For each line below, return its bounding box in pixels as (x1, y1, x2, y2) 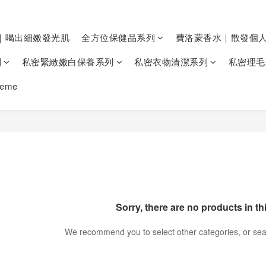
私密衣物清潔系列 (134, 55, 208, 68)
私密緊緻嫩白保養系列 (21, 55, 114, 68)
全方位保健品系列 (81, 31, 155, 43)
